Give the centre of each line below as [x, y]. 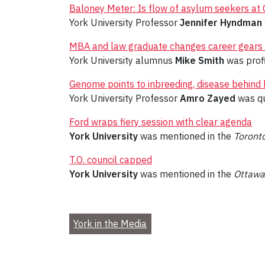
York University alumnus [122, 61]
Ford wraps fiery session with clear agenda [161, 122]
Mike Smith [201, 61]
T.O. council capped [111, 160]
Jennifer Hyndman [221, 23]
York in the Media [110, 224]
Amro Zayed [208, 98]
